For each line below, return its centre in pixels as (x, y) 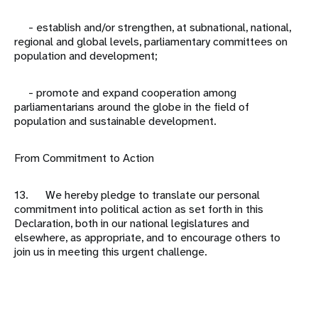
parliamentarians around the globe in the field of (132, 107)
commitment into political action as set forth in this (139, 209)
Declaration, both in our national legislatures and (132, 224)
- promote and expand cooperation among (125, 93)
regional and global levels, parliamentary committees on (151, 42)
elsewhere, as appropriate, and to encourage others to (147, 238)
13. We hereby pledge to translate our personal (137, 195)
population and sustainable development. (115, 121)
